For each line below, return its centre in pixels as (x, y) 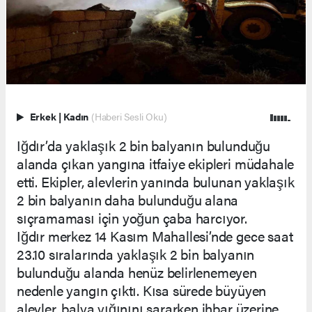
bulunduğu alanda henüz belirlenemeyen (137, 272)
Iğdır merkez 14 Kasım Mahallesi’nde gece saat (155, 235)
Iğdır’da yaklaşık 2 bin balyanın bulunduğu (143, 145)
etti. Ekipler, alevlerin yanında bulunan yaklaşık (156, 181)
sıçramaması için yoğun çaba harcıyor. (132, 217)
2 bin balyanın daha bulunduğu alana (128, 199)
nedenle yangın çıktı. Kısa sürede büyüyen (142, 290)
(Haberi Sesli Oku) (129, 116)
